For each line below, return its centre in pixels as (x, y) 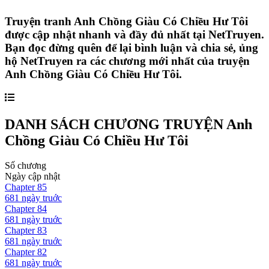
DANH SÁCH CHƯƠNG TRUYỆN (116, 124)
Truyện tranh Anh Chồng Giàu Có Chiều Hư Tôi (126, 21)
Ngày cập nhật (32, 177)
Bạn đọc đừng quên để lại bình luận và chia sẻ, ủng (131, 47)
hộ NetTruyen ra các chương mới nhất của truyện (127, 61)
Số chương (26, 166)
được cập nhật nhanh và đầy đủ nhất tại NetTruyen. (134, 34)
